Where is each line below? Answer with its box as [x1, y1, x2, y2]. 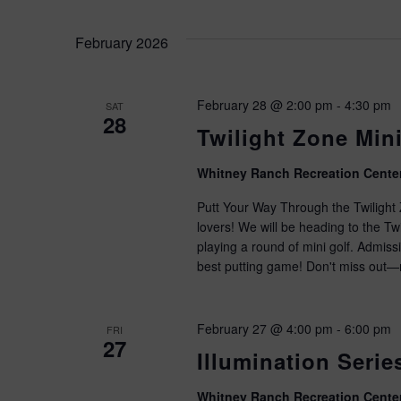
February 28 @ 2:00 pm [196, 96, 333, 114]
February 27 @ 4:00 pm [196, 320, 333, 337]
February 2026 [75, 32, 168, 53]
